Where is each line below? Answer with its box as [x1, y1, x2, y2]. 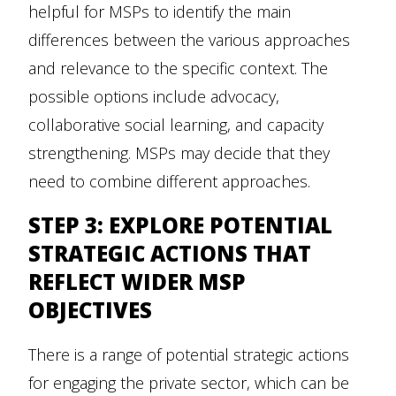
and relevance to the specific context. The [28, 57, 328, 80]
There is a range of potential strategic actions [28, 344, 349, 366]
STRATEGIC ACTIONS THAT [28, 239, 311, 269]
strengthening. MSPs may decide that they [28, 142, 330, 164]
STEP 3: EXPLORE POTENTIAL [28, 210, 332, 240]
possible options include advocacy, [28, 86, 279, 108]
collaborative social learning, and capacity [28, 114, 324, 136]
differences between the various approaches [28, 29, 350, 51]
